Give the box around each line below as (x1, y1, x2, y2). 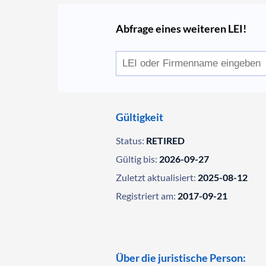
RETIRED (146, 135, 185, 146)
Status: (116, 135, 145, 146)
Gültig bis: (116, 153, 158, 164)
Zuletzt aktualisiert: (116, 172, 197, 183)
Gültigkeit (116, 110, 164, 123)
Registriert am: (116, 190, 176, 201)
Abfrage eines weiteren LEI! (116, 22, 247, 35)
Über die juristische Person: (116, 251, 246, 264)
